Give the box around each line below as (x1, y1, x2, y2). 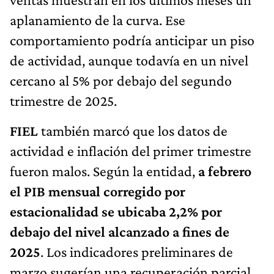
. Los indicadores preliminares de (40, 243, 233, 260)
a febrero (195, 162, 251, 179)
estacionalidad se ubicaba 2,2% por (10, 202, 222, 220)
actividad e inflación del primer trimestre (10, 142, 251, 159)
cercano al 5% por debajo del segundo (10, 72, 232, 89)
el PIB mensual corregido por (10, 182, 185, 199)
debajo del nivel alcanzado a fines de (10, 223, 229, 240)
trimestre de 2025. (10, 92, 117, 109)
